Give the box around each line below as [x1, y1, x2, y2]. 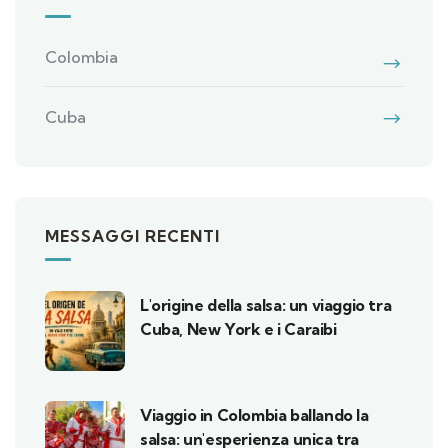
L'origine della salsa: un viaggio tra [140, 294, 392, 315]
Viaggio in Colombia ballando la [140, 404, 369, 425]
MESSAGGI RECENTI [45, 225, 220, 246]
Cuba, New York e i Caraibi [140, 318, 337, 339]
